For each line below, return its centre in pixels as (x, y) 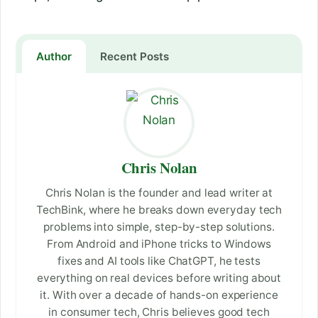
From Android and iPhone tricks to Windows (159, 244)
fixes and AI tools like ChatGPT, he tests (159, 261)
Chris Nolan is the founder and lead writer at (159, 193)
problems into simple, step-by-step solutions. (159, 227)
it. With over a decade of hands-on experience (159, 295)
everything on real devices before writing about (159, 278)
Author (54, 57)
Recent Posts (135, 57)
